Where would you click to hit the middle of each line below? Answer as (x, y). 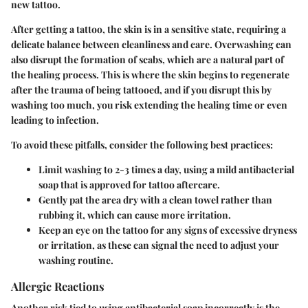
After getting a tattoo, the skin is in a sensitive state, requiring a (148, 30)
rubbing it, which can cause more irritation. (135, 215)
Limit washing (70, 170)
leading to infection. (55, 120)
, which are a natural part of (223, 60)
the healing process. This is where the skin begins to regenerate (150, 75)
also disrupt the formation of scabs (87, 60)
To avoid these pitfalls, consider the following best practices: (142, 145)
